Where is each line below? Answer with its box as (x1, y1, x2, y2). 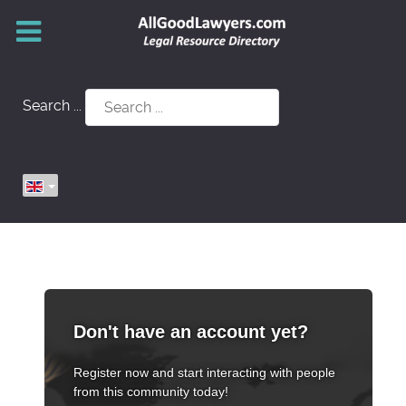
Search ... (23, 97, 82, 115)
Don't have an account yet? (73, 321, 308, 342)
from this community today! (73, 383, 228, 399)
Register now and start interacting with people (73, 364, 335, 380)
